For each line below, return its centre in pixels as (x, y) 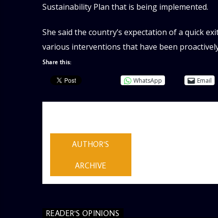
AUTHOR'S (91, 144)
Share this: (57, 62)
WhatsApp (148, 80)
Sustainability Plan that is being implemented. (125, 7)
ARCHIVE (91, 165)
